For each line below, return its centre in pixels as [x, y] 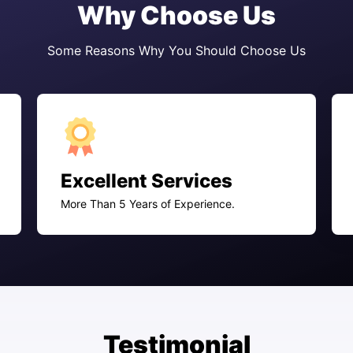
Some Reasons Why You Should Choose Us [176, 50]
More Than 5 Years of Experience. [148, 203]
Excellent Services [147, 180]
